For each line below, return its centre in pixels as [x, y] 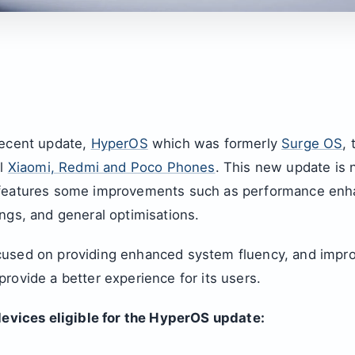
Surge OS [312, 143]
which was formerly [215, 143]
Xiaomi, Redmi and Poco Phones [111, 167]
